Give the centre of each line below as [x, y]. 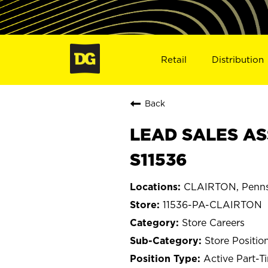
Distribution [238, 59]
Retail [173, 59]
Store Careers [213, 222]
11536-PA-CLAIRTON [212, 204]
